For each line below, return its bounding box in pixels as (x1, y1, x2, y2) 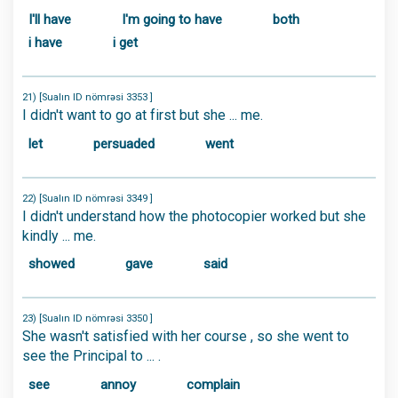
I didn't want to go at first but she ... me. (22, 107, 263, 123)
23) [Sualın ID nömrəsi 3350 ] (22, 313, 153, 324)
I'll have (28, 12, 71, 28)
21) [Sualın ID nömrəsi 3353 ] (22, 92, 153, 103)
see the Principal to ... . (22, 347, 161, 364)
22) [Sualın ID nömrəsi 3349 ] (22, 192, 153, 204)
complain (187, 376, 240, 393)
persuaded (93, 135, 155, 152)
